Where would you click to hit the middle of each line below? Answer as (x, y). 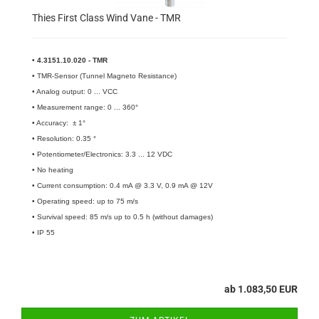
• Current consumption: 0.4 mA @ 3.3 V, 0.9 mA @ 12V (122, 185)
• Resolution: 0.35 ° (64, 138)
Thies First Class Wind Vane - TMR (106, 18)
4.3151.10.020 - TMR (72, 60)
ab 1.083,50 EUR (261, 289)
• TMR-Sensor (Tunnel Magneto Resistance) (104, 76)
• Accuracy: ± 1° (59, 123)
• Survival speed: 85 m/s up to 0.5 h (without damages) (122, 217)
